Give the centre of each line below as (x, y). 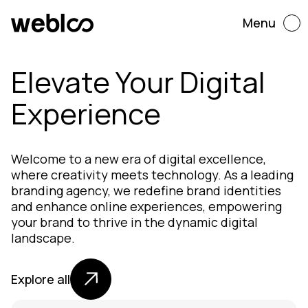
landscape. (43, 238)
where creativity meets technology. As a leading (152, 175)
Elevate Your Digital (138, 82)
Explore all (41, 279)
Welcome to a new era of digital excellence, (16, 159)
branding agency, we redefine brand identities (146, 190)
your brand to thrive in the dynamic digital (134, 222)
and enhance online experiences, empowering (146, 206)
